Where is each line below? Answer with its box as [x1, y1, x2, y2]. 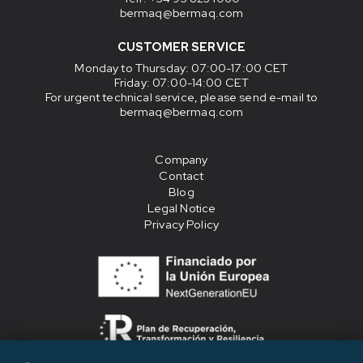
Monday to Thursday [75, 60, 186, 76]
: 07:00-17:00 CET [186, 60, 288, 76]
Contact [159, 168, 204, 184]
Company [155, 152, 208, 168]
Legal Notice [147, 200, 216, 216]
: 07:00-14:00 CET [146, 75, 250, 91]
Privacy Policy [143, 216, 220, 233]
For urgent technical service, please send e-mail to [45, 89, 318, 105]
